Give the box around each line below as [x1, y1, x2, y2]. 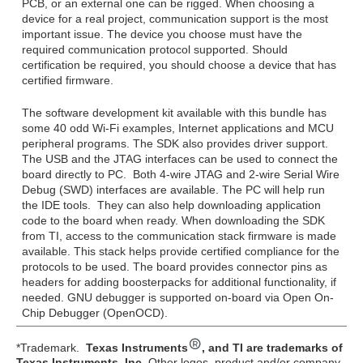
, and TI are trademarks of [201, 340, 343, 354]
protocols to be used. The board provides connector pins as [21, 260, 327, 274]
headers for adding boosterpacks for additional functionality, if [21, 275, 336, 289]
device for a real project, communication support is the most [21, 12, 328, 26]
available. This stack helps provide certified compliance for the [21, 245, 340, 258]
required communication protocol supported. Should [21, 43, 288, 57]
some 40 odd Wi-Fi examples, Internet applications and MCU [21, 122, 334, 135]
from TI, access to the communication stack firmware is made [21, 229, 336, 243]
